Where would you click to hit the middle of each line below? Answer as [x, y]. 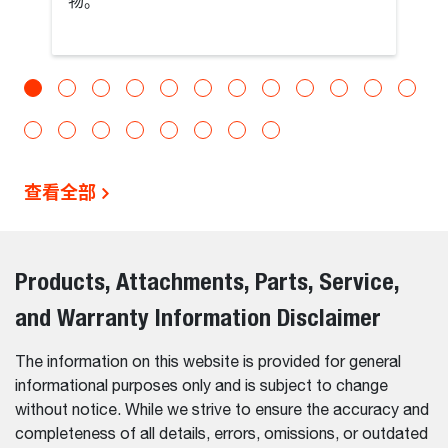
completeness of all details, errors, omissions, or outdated [221, 434]
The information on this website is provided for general [208, 362]
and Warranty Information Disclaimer [198, 316]
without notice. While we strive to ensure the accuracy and [222, 410]
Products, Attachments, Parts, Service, [207, 280]
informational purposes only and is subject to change [201, 386]
